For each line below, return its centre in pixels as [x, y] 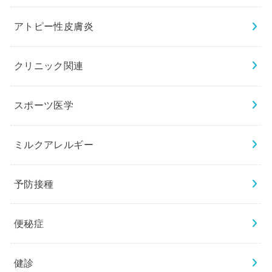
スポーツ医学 [44, 105]
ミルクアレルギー [54, 145]
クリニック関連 [49, 66]
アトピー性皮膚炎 [54, 26]
